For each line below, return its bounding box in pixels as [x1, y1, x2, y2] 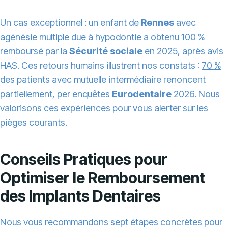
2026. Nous [172, 89, 220, 100]
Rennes [141, 17, 174, 28]
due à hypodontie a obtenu [69, 32, 181, 43]
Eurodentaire [112, 89, 172, 100]
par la [43, 46, 69, 57]
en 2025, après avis [142, 46, 223, 57]
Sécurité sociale [69, 46, 142, 57]
